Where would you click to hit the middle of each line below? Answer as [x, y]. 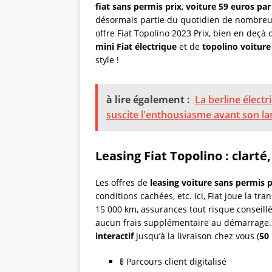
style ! [107, 59]
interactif [114, 236]
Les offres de [123, 182]
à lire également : [148, 99]
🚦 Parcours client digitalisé [173, 261]
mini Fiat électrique [136, 46]
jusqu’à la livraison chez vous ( [196, 236]
